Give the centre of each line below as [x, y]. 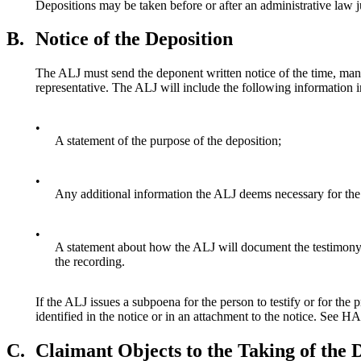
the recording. [90, 262]
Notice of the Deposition [134, 39]
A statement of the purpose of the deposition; [168, 141]
